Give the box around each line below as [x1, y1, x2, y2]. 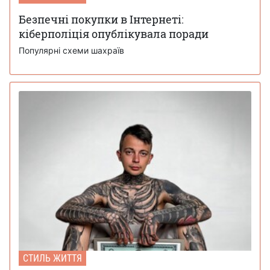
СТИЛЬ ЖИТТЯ [23, 253, 82, 265]
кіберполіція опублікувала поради [19, 27, 209, 42]
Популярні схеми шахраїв [19, 45, 124, 56]
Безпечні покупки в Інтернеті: [19, 12, 184, 27]
